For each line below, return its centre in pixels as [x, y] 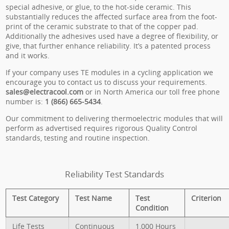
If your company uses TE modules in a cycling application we [110, 72]
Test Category [36, 198]
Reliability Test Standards [114, 174]
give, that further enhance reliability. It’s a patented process [108, 46]
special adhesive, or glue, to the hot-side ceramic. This [99, 7]
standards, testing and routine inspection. [78, 138]
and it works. [28, 55]
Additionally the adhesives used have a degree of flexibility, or [112, 36]
